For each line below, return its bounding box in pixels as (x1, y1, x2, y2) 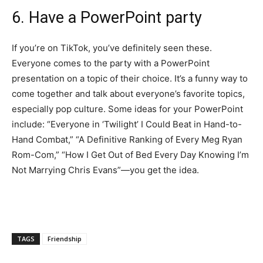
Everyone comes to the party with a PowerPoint (12, 58, 210, 69)
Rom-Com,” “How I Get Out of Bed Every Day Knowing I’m (12, 149, 249, 161)
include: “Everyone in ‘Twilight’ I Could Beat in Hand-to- (12, 119, 242, 130)
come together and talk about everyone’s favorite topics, (12, 88, 245, 100)
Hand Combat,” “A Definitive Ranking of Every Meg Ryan (12, 134, 242, 146)
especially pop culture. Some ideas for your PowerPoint (12, 103, 243, 115)
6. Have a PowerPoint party (12, 8, 202, 28)
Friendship (48, 234, 82, 244)
